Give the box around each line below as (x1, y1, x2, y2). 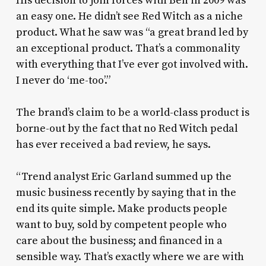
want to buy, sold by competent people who (15, 218, 227, 232)
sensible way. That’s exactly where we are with (15, 250, 244, 264)
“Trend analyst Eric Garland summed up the (15, 170, 232, 184)
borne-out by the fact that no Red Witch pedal (15, 122, 238, 136)
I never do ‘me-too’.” (15, 74, 110, 88)
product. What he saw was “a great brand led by (15, 26, 248, 40)
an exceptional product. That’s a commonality (15, 42, 240, 56)
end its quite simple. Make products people (15, 202, 227, 216)
